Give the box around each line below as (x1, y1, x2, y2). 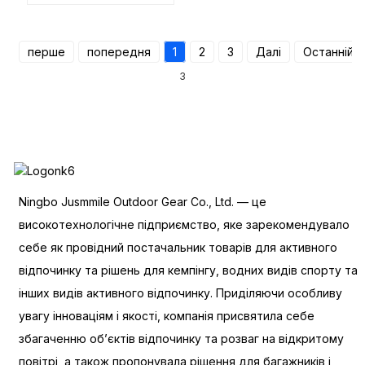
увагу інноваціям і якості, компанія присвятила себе (18, 309, 314, 323)
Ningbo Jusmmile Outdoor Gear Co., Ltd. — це (18, 195, 266, 209)
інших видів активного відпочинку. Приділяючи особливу (18, 286, 342, 301)
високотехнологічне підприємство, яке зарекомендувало (18, 218, 350, 232)
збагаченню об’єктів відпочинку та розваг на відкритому (18, 332, 344, 346)
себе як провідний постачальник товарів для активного (18, 240, 337, 255)
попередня (86, 44, 151, 59)
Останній (302, 44, 354, 59)
